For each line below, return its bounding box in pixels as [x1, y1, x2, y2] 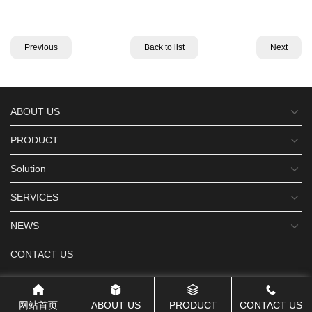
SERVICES [10, 192, 58, 203]
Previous [24, 42, 58, 52]
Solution [10, 163, 46, 174]
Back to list [143, 42, 185, 52]
